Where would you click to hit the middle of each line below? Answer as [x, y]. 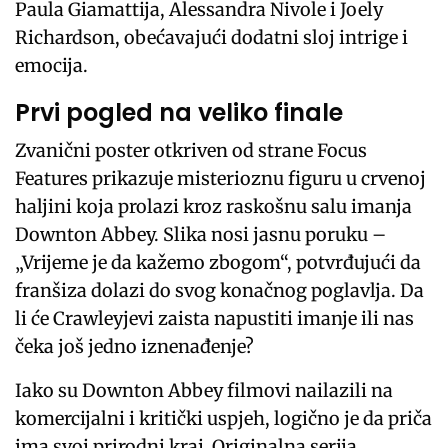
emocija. [51, 66]
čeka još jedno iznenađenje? [135, 347]
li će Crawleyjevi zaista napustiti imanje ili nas [215, 319]
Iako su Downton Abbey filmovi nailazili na [204, 391]
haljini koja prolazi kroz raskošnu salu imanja [214, 207]
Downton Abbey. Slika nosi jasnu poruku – [201, 235]
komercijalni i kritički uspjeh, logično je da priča [224, 419]
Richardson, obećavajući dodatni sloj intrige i [212, 38]
